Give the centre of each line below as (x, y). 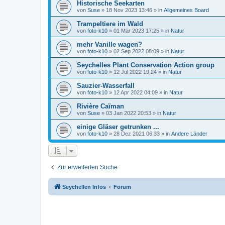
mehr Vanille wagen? (109, 44)
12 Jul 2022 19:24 (135, 72)
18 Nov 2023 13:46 (129, 10)
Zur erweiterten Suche (87, 167)
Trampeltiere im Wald (110, 24)
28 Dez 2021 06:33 (137, 134)
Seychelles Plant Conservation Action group (146, 65)
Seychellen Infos (84, 187)
